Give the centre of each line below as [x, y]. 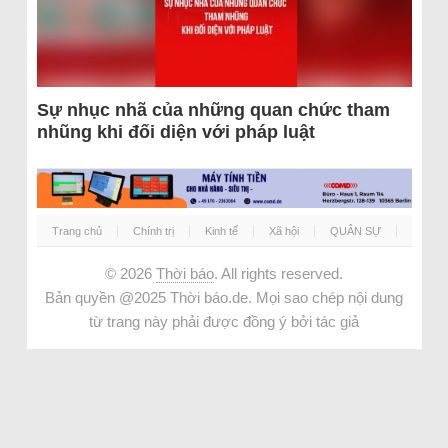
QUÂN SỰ [355, 230]
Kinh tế [221, 230]
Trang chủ [76, 230]
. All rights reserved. [278, 273]
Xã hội [283, 230]
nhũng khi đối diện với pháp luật [175, 131]
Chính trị [153, 230]
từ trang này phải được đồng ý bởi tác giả [224, 321]
